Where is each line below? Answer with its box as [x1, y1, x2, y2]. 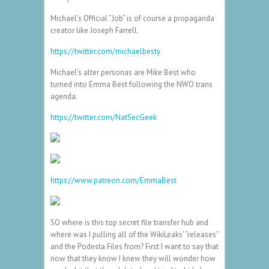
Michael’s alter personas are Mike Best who [50, 67, 196, 77]
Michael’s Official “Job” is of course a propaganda [50, 13, 214, 23]
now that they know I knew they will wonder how [50, 253, 216, 264]
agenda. [50, 91, 77, 101]
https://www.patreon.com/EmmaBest [50, 175, 177, 186]
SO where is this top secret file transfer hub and [50, 217, 208, 228]
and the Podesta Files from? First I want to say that [50, 241, 219, 252]
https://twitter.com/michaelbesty [50, 46, 160, 56]
